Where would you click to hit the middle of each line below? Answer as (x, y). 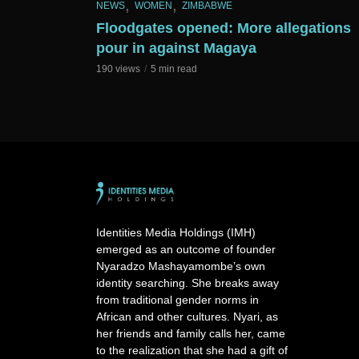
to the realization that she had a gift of (192, 350)
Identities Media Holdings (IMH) (176, 232)
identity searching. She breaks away (188, 282)
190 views (118, 69)
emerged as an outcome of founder (186, 249)
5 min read (174, 69)
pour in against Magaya (176, 48)
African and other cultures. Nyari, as (187, 316)
